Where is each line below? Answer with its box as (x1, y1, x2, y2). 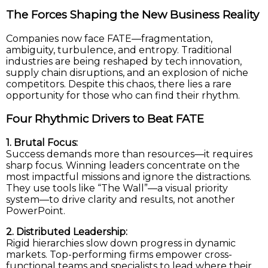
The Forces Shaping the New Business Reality (6, 8, 259, 22)
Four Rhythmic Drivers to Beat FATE (6, 112, 204, 126)
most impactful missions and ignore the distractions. (6, 171, 251, 183)
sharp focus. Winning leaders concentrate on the (6, 160, 240, 172)
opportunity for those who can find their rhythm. (6, 89, 240, 101)
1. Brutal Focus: (6, 137, 78, 149)
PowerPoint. (6, 205, 65, 217)
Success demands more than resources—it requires (6, 148, 252, 160)
